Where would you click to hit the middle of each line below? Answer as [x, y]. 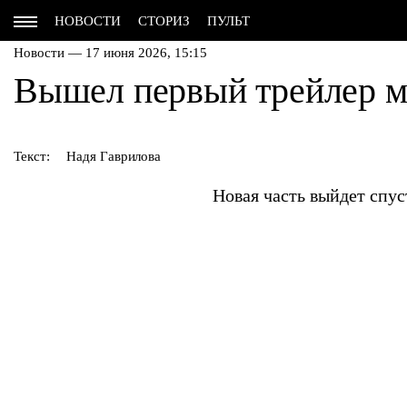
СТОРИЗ [164, 21]
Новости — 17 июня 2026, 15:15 [110, 53]
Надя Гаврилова [114, 156]
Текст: [32, 156]
